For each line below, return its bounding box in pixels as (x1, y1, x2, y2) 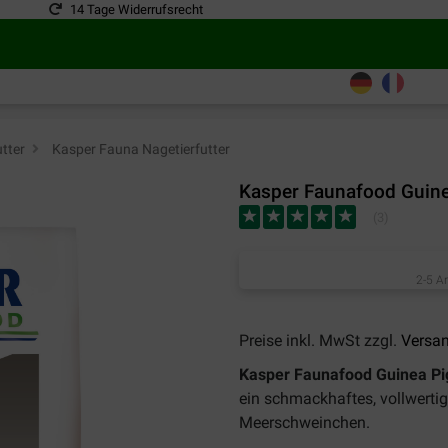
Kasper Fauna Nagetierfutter (49, 140, 230, 157)
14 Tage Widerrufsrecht (70, 2, 203, 17)
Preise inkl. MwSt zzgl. (239, 331, 401, 350)
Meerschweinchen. (239, 413, 370, 432)
